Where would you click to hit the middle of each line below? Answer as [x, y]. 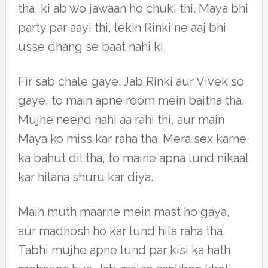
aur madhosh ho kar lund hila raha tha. [121, 231]
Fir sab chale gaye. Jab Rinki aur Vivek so [131, 81]
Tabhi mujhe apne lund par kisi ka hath [124, 250]
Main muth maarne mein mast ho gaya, [124, 212]
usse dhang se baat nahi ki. [92, 47]
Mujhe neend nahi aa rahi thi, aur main [121, 120]
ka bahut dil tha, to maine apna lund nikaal [133, 158]
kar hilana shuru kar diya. [85, 177]
